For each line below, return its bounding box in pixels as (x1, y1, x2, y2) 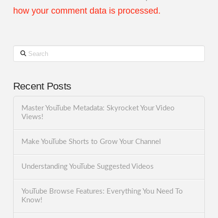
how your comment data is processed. (13, 6, 161, 16)
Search (12, 46, 35, 54)
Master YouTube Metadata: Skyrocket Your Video (21, 105, 175, 112)
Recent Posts (13, 80, 72, 91)
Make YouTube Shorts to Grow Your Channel (21, 138, 161, 146)
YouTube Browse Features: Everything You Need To (21, 187, 183, 195)
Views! (21, 113, 43, 121)
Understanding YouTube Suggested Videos (21, 163, 154, 171)
